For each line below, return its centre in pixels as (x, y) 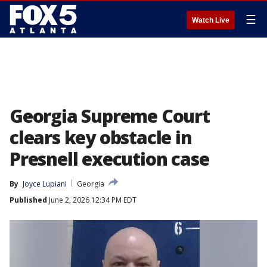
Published (28, 200)
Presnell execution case (109, 159)
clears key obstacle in (101, 137)
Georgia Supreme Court (110, 116)
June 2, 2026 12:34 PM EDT (92, 200)
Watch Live (211, 20)
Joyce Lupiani (45, 184)
